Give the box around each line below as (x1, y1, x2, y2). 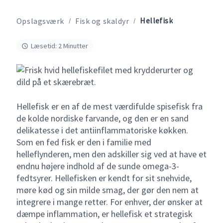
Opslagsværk (16, 15, 65, 26)
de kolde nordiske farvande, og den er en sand (16, 112, 189, 124)
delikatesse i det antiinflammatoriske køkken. (16, 124, 188, 136)
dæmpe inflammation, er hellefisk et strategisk (16, 208, 193, 220)
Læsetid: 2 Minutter (30, 41, 88, 51)
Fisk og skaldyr (75, 15, 129, 26)
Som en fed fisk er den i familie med (16, 136, 151, 148)
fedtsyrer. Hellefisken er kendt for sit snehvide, (16, 172, 192, 184)
